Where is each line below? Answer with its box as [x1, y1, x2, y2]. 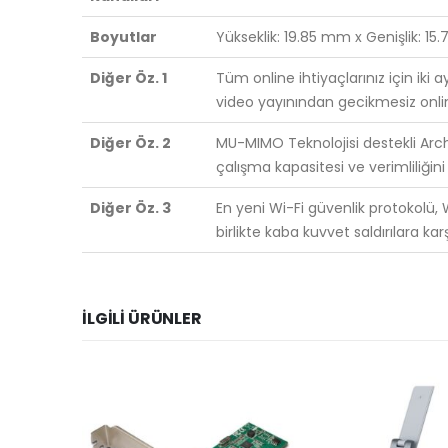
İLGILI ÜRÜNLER [82, 306, 202, 330]
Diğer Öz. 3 [90, 197, 171, 218]
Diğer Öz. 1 [90, 67, 167, 88]
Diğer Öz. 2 [90, 132, 171, 153]
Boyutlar [90, 26, 157, 47]
